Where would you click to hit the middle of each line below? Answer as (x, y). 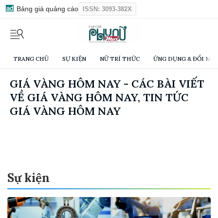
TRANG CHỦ (31, 59)
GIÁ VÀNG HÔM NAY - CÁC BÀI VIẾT (107, 84)
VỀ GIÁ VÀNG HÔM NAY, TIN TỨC (99, 98)
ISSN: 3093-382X (107, 9)
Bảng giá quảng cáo (46, 9)
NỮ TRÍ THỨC (120, 59)
